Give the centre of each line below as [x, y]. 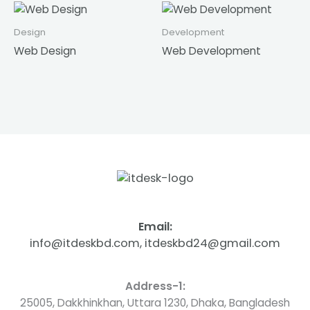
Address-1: [155, 286]
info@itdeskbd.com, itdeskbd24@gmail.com [155, 243]
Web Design [45, 51]
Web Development [211, 51]
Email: [155, 226]
